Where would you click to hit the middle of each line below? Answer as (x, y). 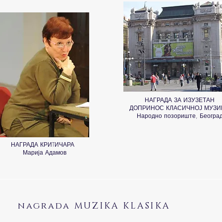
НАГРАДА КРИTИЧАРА (44, 144)
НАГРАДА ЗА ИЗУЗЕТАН (180, 100)
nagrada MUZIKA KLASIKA (94, 206)
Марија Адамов (44, 152)
